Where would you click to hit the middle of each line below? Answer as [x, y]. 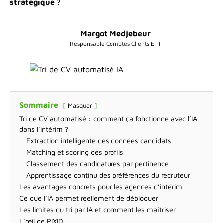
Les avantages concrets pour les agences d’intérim [101, 186]
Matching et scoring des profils [75, 152]
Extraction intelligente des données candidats [99, 141]
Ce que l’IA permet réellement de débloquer [89, 198]
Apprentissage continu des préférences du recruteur [108, 175]
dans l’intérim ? [44, 129]
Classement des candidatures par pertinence [98, 164]
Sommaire [39, 105]
